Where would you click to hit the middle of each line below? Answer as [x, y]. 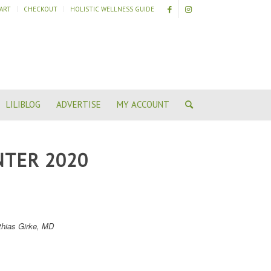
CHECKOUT [41, 9]
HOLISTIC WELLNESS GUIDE [112, 9]
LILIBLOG [23, 104]
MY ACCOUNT [143, 104]
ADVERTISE [78, 104]
